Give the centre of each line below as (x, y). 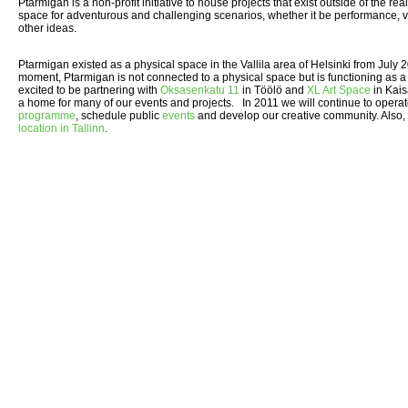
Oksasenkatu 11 (200, 90)
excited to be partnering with (89, 90)
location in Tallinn (61, 128)
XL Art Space (339, 90)
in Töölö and (273, 90)
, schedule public (119, 115)
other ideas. (47, 28)
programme (47, 115)
